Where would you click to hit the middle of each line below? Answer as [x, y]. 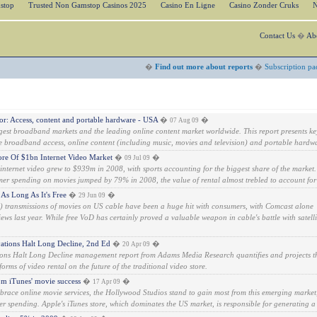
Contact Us [277, 36]
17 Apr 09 [106, 282]
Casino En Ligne [188, 5]
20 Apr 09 [136, 244]
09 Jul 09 [137, 158]
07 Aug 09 [184, 120]
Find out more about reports [203, 67]
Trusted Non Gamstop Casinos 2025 [87, 5]
